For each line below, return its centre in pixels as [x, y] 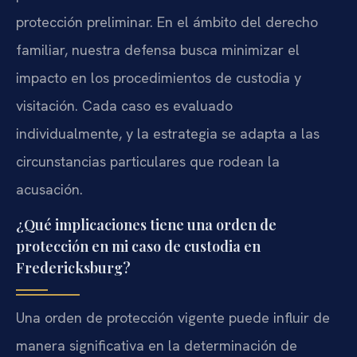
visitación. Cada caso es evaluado [124, 105]
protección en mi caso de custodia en [138, 247]
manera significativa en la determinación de [157, 346]
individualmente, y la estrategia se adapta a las [168, 133]
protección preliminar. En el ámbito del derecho [167, 22]
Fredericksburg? [73, 268]
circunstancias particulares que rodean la [148, 161]
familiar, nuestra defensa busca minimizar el [158, 49]
